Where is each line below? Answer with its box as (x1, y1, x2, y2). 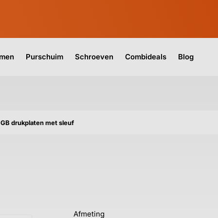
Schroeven (75, 52, 113, 61)
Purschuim (26, 52, 63, 61)
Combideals (125, 52, 166, 61)
